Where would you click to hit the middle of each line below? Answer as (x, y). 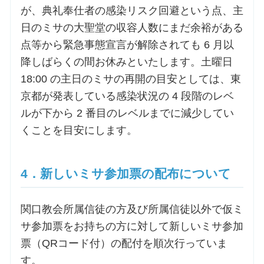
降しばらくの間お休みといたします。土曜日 (126, 62)
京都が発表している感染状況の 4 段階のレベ (127, 96)
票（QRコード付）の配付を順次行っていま (124, 243)
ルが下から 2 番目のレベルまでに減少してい (127, 113)
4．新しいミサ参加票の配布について (126, 173)
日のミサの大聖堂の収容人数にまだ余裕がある (132, 27)
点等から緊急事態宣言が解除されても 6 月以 (127, 44)
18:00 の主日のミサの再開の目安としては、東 (131, 79)
